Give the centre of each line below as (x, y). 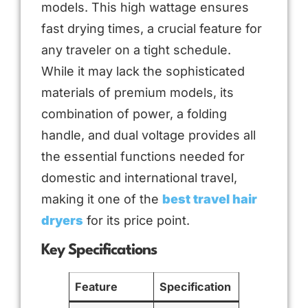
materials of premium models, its (137, 92)
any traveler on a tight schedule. (136, 49)
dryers (62, 220)
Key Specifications (99, 251)
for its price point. (136, 220)
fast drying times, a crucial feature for (152, 28)
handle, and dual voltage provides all (148, 135)
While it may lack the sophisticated (143, 71)
